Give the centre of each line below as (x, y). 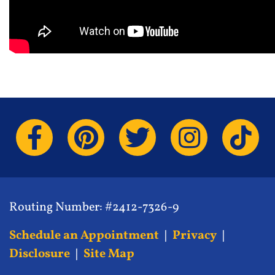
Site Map (109, 254)
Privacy (195, 236)
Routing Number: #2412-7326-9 (94, 207)
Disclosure (40, 254)
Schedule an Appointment (84, 236)
